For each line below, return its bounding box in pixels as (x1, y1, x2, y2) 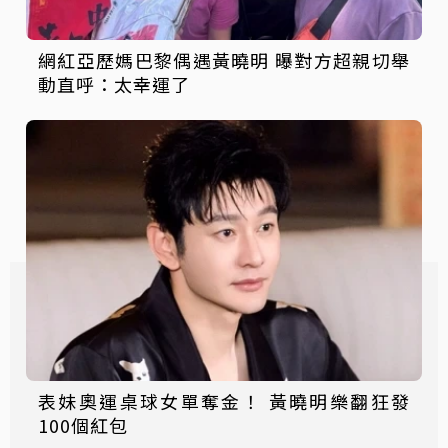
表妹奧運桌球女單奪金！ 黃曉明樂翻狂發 (38, 388, 410, 415)
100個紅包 (38, 412, 128, 439)
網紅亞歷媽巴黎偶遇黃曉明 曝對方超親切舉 (38, 46, 410, 73)
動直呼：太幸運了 (38, 70, 190, 97)
